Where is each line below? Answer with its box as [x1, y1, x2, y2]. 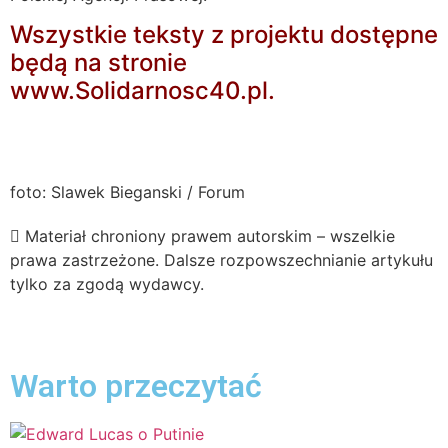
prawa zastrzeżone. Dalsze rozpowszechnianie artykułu [10, 249, 433, 270]
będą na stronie [10, 48, 187, 78]
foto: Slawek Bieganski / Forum [10, 181, 245, 202]
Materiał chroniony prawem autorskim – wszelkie [20, 225, 395, 246]
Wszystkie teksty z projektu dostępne [10, 20, 438, 50]
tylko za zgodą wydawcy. [10, 273, 204, 294]
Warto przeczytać [10, 367, 262, 406]
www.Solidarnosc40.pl [10, 76, 268, 106]
